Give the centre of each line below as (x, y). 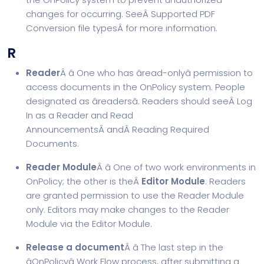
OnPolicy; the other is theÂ (84, 181)
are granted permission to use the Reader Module (135, 195)
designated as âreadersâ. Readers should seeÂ (131, 101)
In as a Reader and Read (80, 115)
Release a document (75, 247)
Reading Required (171, 129)
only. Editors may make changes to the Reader (128, 209)
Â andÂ (115, 129)
